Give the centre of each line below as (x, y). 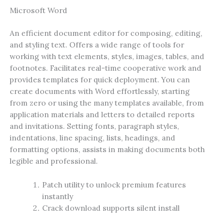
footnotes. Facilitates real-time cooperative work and (106, 68)
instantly (57, 196)
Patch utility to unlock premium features (114, 184)
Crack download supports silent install (111, 208)
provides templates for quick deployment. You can (100, 79)
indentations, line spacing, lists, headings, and (93, 137)
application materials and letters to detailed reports (102, 114)
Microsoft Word (39, 10)
